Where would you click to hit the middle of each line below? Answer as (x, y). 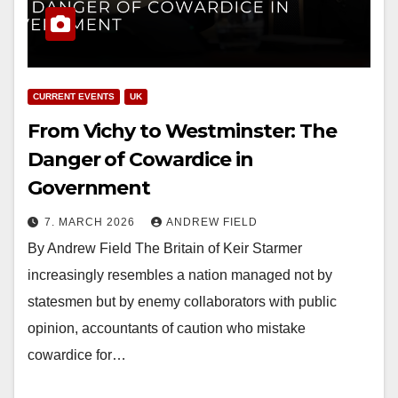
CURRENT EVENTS (74, 97)
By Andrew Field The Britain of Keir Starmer (165, 249)
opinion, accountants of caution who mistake (167, 329)
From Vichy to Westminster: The (182, 131)
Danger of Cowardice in (140, 160)
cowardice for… (77, 355)
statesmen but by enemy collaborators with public (182, 302)
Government (89, 188)
